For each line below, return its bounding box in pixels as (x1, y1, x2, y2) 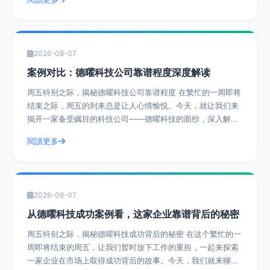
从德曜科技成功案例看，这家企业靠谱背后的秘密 (27, 208, 239, 220)
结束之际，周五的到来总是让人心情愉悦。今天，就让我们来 (27, 101, 239, 110)
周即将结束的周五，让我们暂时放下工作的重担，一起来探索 (27, 242, 239, 252)
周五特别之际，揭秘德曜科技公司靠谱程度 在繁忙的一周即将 (27, 87, 178, 97)
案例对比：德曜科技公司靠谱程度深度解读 (27, 66, 210, 78)
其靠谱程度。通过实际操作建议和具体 (27, 127, 160, 137)
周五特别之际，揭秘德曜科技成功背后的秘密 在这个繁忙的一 (27, 229, 186, 239)
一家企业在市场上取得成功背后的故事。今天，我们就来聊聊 (27, 256, 239, 265)
